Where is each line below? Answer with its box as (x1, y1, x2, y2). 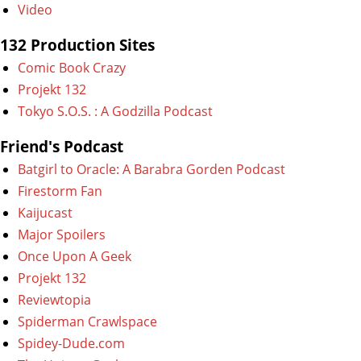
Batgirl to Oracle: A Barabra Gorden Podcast (18, 160, 285, 178)
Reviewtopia (18, 291, 91, 309)
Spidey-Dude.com (18, 334, 125, 352)
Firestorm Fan (18, 182, 102, 200)
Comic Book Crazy (18, 59, 126, 77)
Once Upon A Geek (18, 247, 131, 265)
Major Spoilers (18, 226, 106, 243)
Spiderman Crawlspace (18, 313, 157, 330)
